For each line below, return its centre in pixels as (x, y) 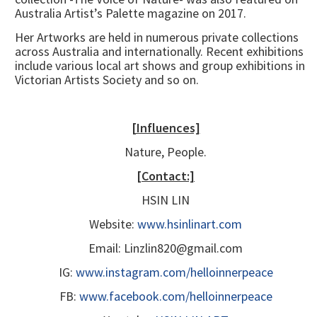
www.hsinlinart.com (190, 224)
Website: (113, 224)
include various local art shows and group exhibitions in (160, 66)
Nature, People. (166, 152)
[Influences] (166, 128)
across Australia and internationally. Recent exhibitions (159, 52)
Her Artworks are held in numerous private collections (157, 38)
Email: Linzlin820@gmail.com (166, 248)
